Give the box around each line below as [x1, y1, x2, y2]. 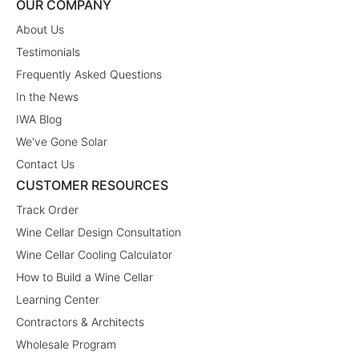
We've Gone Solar [16, 135, 107, 149]
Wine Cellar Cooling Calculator [16, 248, 172, 262]
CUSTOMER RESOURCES [16, 177, 168, 194]
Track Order [16, 203, 79, 217]
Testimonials [16, 45, 80, 59]
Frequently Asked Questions [16, 67, 162, 82]
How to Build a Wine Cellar [16, 270, 153, 284]
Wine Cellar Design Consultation [16, 225, 181, 240]
